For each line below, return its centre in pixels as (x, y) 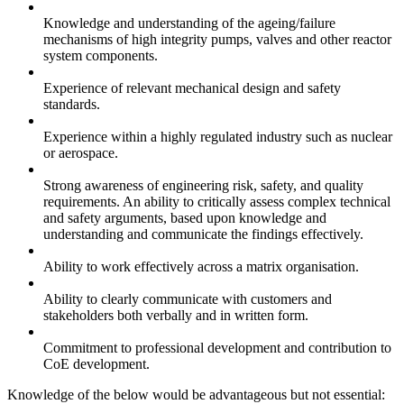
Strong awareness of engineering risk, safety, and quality (203, 186)
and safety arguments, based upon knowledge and (185, 218)
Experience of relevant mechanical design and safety (192, 88)
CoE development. (96, 364)
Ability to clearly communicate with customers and (188, 299)
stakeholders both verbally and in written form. (176, 316)
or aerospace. (81, 153)
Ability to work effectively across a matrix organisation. (201, 267)
